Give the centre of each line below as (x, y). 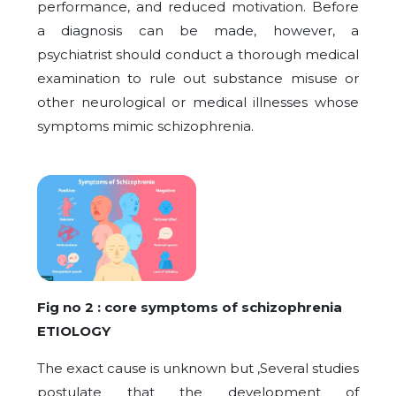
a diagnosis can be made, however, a (198, 31)
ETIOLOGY (74, 331)
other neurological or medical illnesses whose (198, 103)
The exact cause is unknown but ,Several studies (198, 369)
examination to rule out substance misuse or (198, 79)
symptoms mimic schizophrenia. (145, 126)
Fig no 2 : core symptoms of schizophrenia (190, 308)
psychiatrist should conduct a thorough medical (198, 55)
